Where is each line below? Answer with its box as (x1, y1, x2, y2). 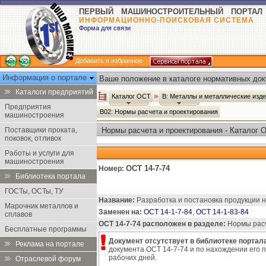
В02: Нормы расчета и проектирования (100, 108, 220, 116)
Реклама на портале (15, 240, 84, 248)
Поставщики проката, (5, 126, 77, 134)
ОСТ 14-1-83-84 (196, 208, 249, 216)
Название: (99, 196, 135, 204)
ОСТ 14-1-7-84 (144, 208, 192, 216)
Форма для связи (79, 24, 131, 31)
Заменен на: (99, 208, 142, 216)
